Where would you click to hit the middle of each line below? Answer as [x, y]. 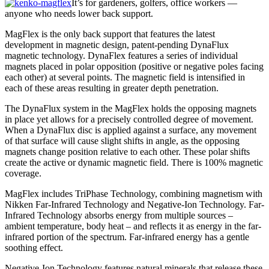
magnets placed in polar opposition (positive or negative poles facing [134, 66]
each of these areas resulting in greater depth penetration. [112, 88]
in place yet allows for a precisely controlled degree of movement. [129, 119]
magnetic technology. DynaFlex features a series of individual [121, 55]
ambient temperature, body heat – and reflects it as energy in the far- [133, 226]
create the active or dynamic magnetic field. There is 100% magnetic [134, 162]
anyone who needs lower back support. [79, 13]
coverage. [23, 173]
